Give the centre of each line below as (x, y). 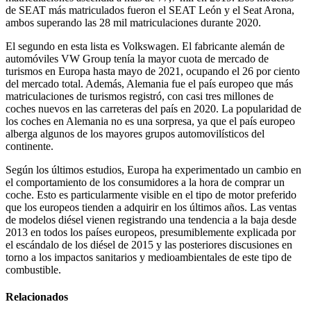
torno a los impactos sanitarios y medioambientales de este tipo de (149, 258)
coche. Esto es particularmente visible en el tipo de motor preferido (151, 195)
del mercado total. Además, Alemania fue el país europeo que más (149, 84)
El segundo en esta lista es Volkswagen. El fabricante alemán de (145, 47)
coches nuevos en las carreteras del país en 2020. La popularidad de (153, 109)
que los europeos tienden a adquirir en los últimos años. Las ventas (151, 208)
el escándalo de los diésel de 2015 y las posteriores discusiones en (149, 245)
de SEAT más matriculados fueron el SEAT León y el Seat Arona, (150, 10)
